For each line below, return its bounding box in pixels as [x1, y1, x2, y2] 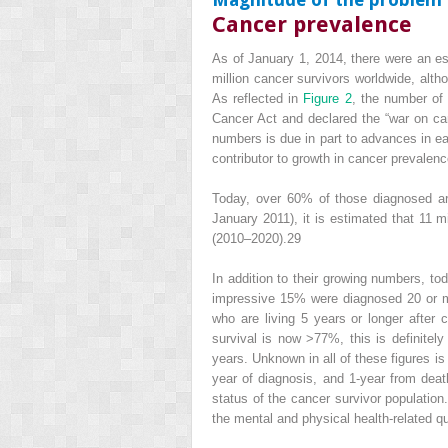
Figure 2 [303, 91, 352, 107]
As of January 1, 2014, [212, 51, 347, 67]
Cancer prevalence [212, 12, 412, 38]
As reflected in [212, 91, 304, 107]
